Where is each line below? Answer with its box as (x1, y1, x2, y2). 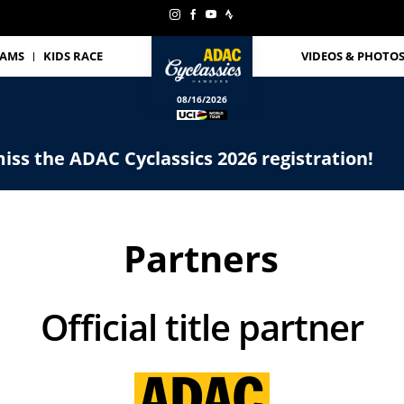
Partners (123, 234, 279, 283)
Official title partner (68, 302, 363, 352)
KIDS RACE (43, 48, 103, 64)
